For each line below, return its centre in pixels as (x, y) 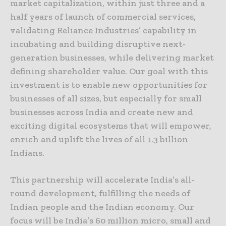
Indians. (27, 153)
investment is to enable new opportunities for (109, 85)
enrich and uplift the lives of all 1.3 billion (99, 139)
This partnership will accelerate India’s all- (102, 180)
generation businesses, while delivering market (112, 58)
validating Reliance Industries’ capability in (103, 31)
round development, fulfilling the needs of (100, 193)
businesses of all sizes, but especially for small (106, 99)
